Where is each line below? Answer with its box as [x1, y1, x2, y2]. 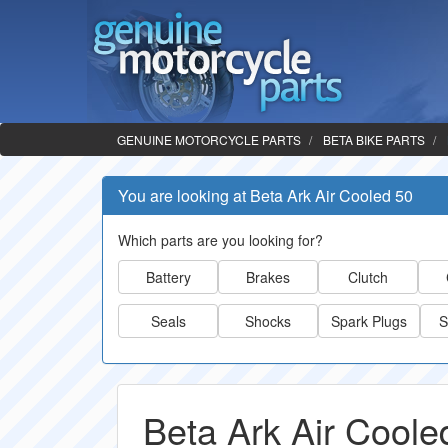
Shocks [245, 311, 291, 331]
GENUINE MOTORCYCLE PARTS [117, 131, 301, 148]
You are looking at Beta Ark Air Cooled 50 [118, 184, 413, 207]
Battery [145, 267, 191, 287]
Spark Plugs [331, 311, 407, 331]
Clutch [348, 267, 388, 287]
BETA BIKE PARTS [323, 131, 425, 148]
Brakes [246, 267, 290, 287]
